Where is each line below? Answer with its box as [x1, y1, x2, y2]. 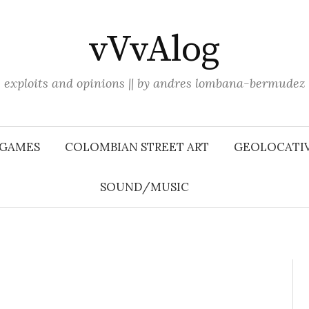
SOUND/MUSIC [99, 179, 189, 195]
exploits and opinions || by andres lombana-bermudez [4, 75, 305, 91]
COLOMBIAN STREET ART [65, 139, 209, 154]
